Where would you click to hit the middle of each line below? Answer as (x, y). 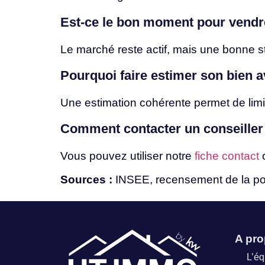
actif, (159, 49)
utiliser (148, 156)
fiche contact (227, 156)
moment (170, 22)
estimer (176, 75)
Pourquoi (90, 75)
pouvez (110, 156)
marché (97, 49)
